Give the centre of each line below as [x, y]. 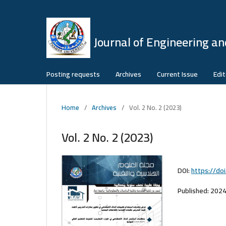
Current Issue [177, 74]
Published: [194, 190]
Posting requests [73, 74]
